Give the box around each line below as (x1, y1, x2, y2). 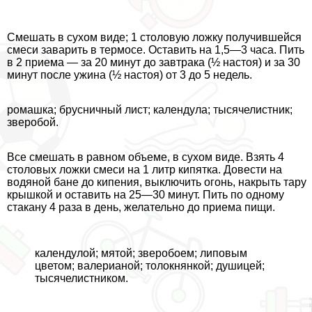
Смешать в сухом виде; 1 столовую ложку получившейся (7, 31, 302, 44)
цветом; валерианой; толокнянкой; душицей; (35, 260, 265, 272)
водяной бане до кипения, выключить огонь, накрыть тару (7, 176, 306, 189)
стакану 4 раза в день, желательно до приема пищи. (7, 201, 275, 214)
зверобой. (7, 116, 58, 129)
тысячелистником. (35, 272, 128, 285)
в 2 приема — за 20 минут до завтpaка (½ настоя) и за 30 (7, 56, 300, 69)
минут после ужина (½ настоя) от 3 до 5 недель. (7, 69, 252, 81)
